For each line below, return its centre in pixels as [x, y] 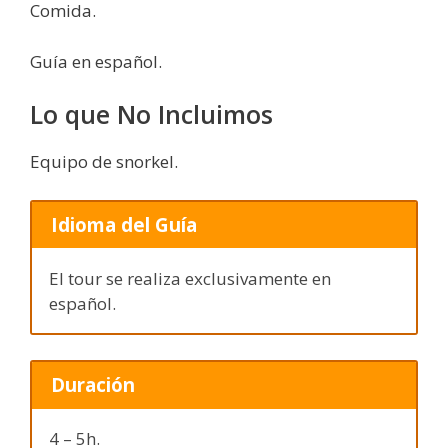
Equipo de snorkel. [104, 162]
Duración [92, 385]
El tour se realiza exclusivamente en [190, 278]
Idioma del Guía [123, 225]
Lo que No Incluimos [151, 114]
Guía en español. [96, 61]
